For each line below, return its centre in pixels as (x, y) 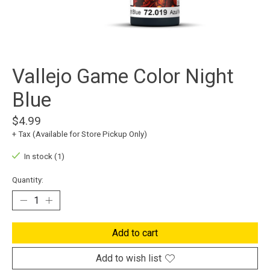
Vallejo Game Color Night (123, 77)
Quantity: (28, 180)
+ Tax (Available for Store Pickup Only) (80, 134)
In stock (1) (44, 157)
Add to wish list (128, 259)
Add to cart (135, 233)
